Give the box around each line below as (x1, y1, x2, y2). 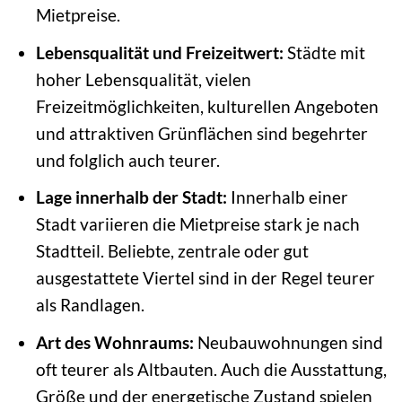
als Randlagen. (35, 294, 144, 316)
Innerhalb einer (226, 187, 348, 208)
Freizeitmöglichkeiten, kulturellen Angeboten (35, 95, 379, 117)
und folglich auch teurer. (35, 149, 220, 170)
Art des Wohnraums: (35, 331, 194, 353)
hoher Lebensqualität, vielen (35, 68, 251, 90)
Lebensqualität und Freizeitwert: (35, 41, 284, 63)
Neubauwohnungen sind (193, 331, 383, 353)
